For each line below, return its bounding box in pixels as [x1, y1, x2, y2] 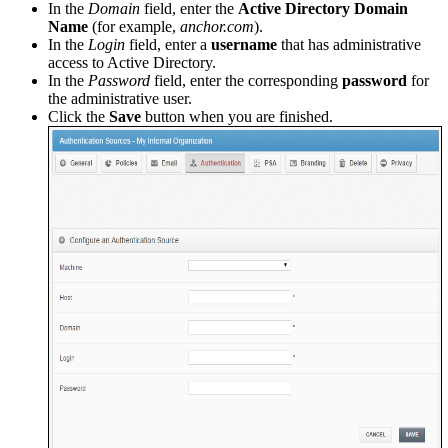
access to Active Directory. [48, 53, 216, 71]
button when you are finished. [141, 107, 333, 125]
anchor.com [180, 17, 254, 35]
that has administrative [277, 35, 421, 53]
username [211, 35, 277, 53]
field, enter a [125, 35, 211, 53]
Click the [48, 107, 109, 125]
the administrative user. [48, 89, 192, 107]
